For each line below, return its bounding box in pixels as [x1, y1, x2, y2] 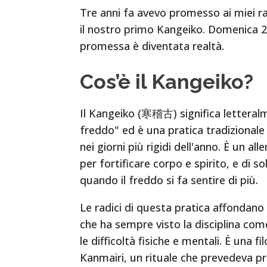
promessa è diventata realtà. [80, 39, 225, 54]
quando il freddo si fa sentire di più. [80, 173, 259, 188]
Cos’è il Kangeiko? [80, 70, 254, 94]
